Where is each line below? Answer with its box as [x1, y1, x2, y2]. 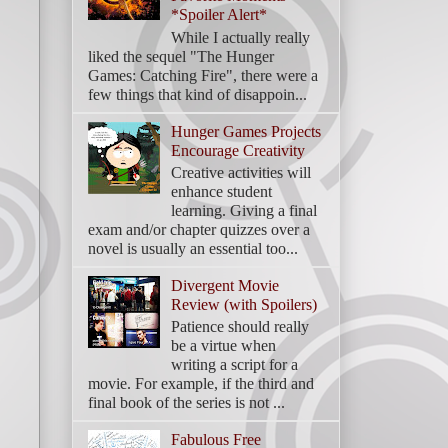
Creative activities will [171, 163, 312, 181]
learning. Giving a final [171, 201, 318, 219]
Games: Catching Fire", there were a [88, 66, 318, 84]
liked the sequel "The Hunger [88, 47, 274, 65]
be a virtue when [171, 336, 277, 354]
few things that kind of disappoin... [88, 85, 307, 103]
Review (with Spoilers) [171, 295, 318, 313]
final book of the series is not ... [88, 393, 285, 411]
